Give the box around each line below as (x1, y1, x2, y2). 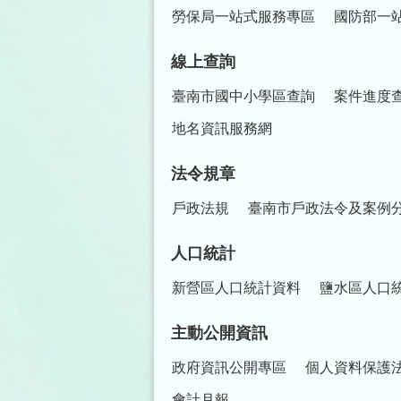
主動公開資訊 (171, 324, 268, 343)
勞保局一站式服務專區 (172, 9, 315, 25)
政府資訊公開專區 (172, 360, 286, 376)
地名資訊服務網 (172, 121, 272, 137)
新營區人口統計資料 (172, 280, 301, 296)
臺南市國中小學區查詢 (172, 89, 315, 105)
